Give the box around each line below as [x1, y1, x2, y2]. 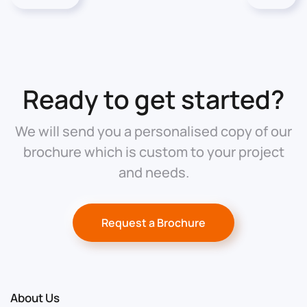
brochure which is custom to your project [23, 143, 284, 161]
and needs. [118, 163, 189, 182]
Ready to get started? [23, 82, 284, 116]
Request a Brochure [101, 215, 206, 230]
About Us [10, 290, 60, 306]
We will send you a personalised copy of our [15, 122, 292, 140]
